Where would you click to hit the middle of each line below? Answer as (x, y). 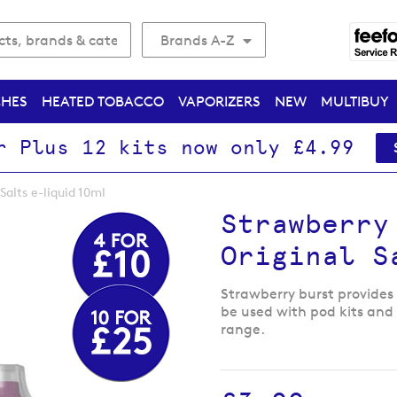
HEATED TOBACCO (102, 101)
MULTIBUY (354, 101)
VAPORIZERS (219, 101)
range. (242, 329)
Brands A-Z (198, 40)
